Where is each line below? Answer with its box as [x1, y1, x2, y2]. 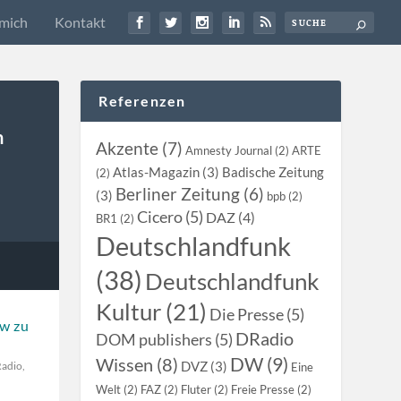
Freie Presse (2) [231, 382, 312, 397]
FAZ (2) [141, 382, 179, 397]
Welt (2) [96, 382, 139, 397]
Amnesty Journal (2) [185, 143, 290, 158]
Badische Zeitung [222, 164, 325, 180]
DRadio [235, 328, 294, 349]
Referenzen [98, 92, 186, 109]
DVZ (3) [181, 358, 228, 374]
